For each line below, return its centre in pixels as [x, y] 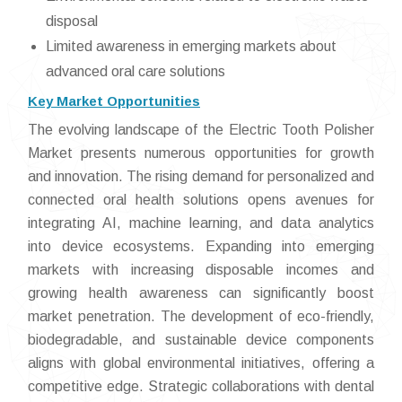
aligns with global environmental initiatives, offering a [201, 363]
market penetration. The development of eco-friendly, [201, 316]
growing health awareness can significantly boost [201, 293]
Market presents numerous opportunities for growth [201, 153]
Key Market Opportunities [114, 101]
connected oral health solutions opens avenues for [201, 200]
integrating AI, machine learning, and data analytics [201, 223]
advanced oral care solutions [135, 71]
